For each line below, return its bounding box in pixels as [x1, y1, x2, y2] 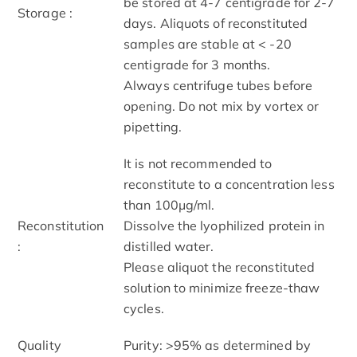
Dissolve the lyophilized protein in [124, 217, 325, 233]
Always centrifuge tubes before [124, 76, 313, 93]
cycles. [124, 300, 164, 316]
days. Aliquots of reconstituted [124, 14, 308, 31]
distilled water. [124, 237, 214, 254]
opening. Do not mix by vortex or [124, 97, 320, 114]
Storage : [18, 4, 73, 21]
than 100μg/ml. [124, 196, 215, 213]
